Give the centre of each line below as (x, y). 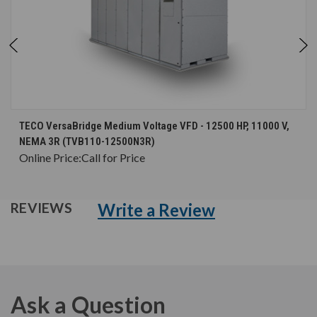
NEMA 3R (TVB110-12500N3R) (87, 142)
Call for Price (113, 158)
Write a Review (156, 210)
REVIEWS (43, 208)
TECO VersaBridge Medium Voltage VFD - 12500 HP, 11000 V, (154, 126)
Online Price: (50, 158)
